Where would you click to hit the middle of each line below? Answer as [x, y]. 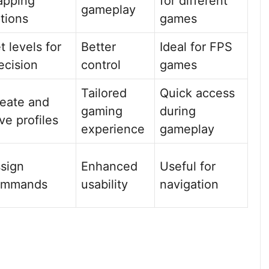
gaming [102, 111]
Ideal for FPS [196, 47]
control [101, 65]
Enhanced [109, 166]
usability [104, 184]
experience [113, 129]
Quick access [197, 93]
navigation [189, 184]
